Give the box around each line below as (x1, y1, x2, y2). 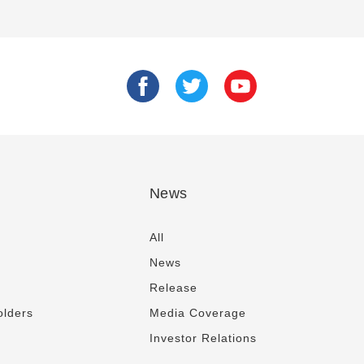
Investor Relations (149, 331, 257, 344)
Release (149, 281, 197, 294)
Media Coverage (149, 306, 246, 319)
